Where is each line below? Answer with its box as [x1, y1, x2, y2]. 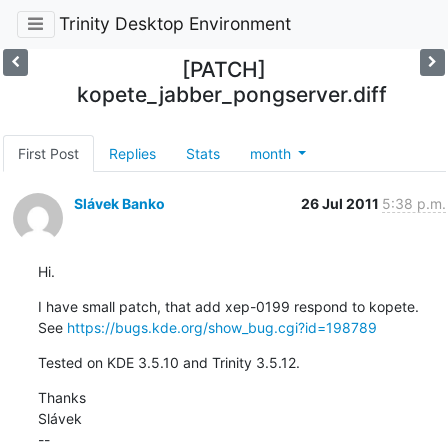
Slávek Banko [73, 194, 165, 212]
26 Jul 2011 [300, 194, 382, 212]
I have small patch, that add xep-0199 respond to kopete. [37, 297, 419, 315]
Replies [108, 144, 156, 162]
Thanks [37, 388, 86, 406]
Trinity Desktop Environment [58, 13, 291, 35]
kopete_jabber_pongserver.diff [77, 81, 388, 107]
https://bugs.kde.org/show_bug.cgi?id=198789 [66, 318, 377, 336]
